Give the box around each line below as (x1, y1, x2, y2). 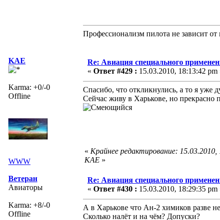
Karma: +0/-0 (8, 82, 50, 91)
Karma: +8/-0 (8, 200, 50, 209)
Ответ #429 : (93, 66, 137, 75)
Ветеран (8, 174, 37, 183)
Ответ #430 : (93, 184, 137, 193)
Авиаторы (8, 183, 43, 192)
